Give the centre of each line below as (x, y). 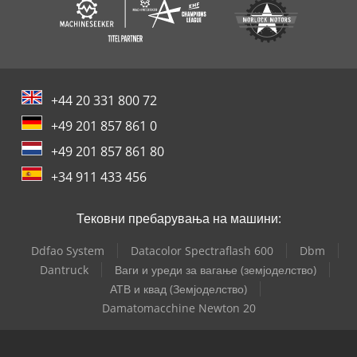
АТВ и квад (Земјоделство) (178, 289)
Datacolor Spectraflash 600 (202, 251)
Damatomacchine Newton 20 (178, 308)
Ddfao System (68, 251)
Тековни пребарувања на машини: (178, 219)
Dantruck (64, 270)
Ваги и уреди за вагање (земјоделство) (216, 270)
